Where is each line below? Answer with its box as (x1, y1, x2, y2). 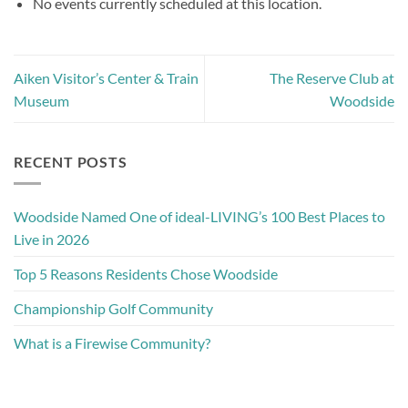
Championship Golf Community (14, 300, 213, 318)
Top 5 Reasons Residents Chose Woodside (14, 265, 280, 283)
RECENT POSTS (14, 152, 127, 170)
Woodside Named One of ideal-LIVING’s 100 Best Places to (14, 208, 385, 226)
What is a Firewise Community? (14, 334, 210, 352)
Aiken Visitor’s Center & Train (14, 68, 199, 87)
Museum (14, 91, 69, 109)
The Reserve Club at (270, 68, 394, 87)
